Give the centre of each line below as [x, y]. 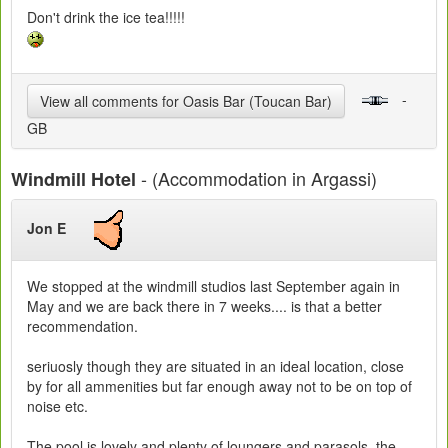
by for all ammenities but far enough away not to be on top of [219, 385]
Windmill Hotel [73, 178]
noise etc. [57, 405]
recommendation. [82, 325]
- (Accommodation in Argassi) [256, 177]
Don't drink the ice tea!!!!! [106, 17]
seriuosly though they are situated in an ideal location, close [215, 365]
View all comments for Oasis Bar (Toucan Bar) [186, 100]
